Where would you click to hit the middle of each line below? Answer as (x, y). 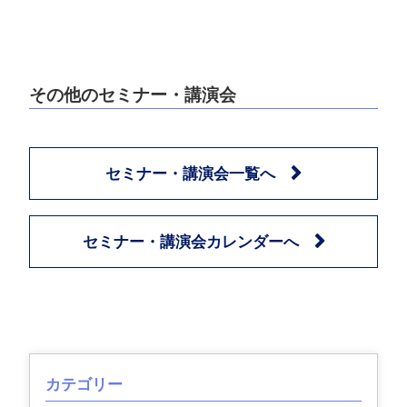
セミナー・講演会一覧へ (190, 174)
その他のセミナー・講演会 (133, 94)
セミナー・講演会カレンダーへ (190, 243)
